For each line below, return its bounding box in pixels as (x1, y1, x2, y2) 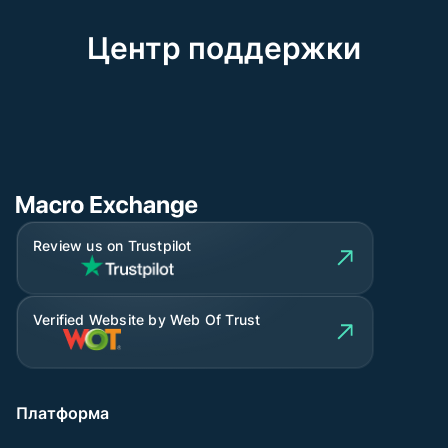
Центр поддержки (87, 30, 361, 66)
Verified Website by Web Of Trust (33, 311, 261, 329)
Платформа (16, 403, 109, 424)
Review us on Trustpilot (33, 237, 192, 255)
